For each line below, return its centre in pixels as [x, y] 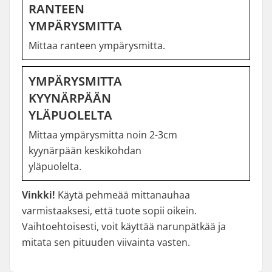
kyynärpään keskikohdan [85, 151]
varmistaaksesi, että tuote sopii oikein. [109, 211]
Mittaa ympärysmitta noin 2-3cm [103, 135]
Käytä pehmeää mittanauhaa [123, 195]
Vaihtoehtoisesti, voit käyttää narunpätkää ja [124, 226]
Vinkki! [39, 195]
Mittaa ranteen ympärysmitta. [97, 46]
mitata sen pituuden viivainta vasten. [106, 242]
